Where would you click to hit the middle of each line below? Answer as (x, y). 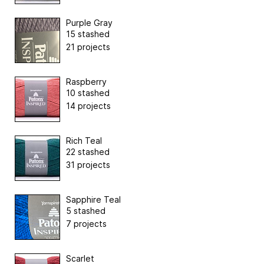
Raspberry (86, 82)
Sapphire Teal (93, 200)
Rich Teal (84, 141)
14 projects (88, 106)
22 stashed (88, 152)
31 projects (88, 165)
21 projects (88, 47)
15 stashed (88, 34)
